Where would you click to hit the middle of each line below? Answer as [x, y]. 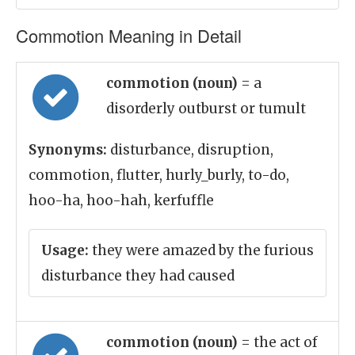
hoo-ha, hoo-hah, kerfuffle [121, 200]
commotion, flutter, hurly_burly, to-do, [159, 175]
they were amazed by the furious [201, 250]
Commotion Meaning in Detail [129, 35]
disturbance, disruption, [190, 150]
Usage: [65, 250]
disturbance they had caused [138, 276]
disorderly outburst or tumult [206, 109]
